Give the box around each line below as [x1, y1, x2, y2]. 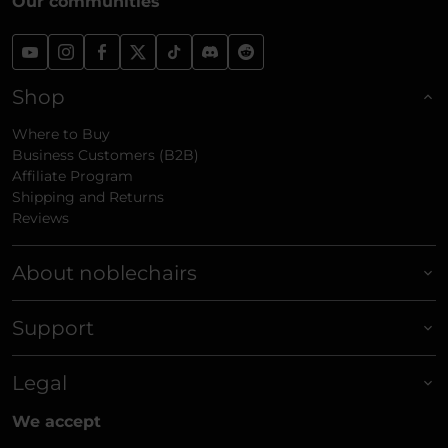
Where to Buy [12, 125, 110, 144]
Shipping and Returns [12, 188, 164, 207]
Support [12, 316, 94, 341]
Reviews [12, 209, 69, 228]
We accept [12, 412, 101, 432]
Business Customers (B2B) [12, 146, 199, 165]
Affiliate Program [12, 167, 133, 186]
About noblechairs [12, 261, 197, 286]
